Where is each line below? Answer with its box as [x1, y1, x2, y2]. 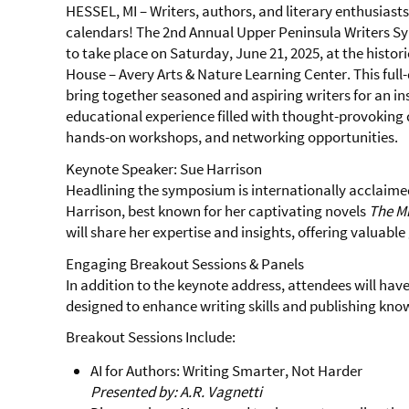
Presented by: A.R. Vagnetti [90, 382, 263, 403]
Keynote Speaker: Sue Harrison [66, 158, 262, 179]
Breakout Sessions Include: [66, 327, 236, 348]
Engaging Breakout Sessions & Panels [66, 253, 304, 274]
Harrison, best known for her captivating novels [66, 200, 369, 221]
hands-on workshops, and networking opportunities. [66, 126, 398, 147]
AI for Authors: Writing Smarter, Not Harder [90, 361, 363, 382]
